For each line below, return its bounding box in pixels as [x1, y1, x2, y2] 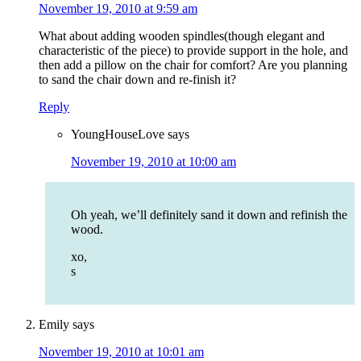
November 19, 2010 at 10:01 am [39, 345, 204, 359]
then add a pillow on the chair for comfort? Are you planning [39, 58, 347, 73]
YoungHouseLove [71, 127, 164, 142]
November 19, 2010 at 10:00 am [71, 155, 236, 169]
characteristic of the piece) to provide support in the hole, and [39, 44, 348, 58]
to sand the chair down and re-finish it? [39, 73, 236, 87]
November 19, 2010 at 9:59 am [39, 2, 197, 16]
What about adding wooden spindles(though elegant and [39, 29, 325, 44]
